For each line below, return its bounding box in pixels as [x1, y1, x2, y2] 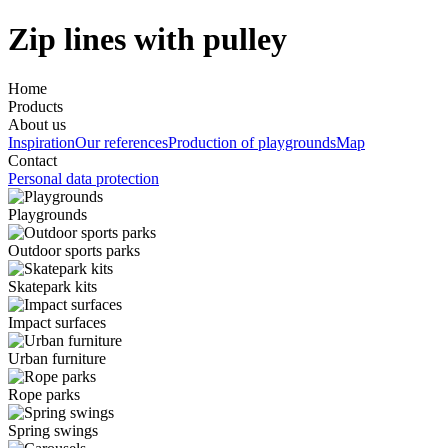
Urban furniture [8, 349, 106, 367]
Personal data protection [8, 169, 159, 187]
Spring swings [8, 421, 98, 439]
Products [8, 97, 63, 115]
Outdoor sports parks [8, 241, 140, 259]
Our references [75, 133, 168, 151]
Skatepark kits [8, 277, 97, 295]
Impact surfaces [8, 313, 106, 331]
